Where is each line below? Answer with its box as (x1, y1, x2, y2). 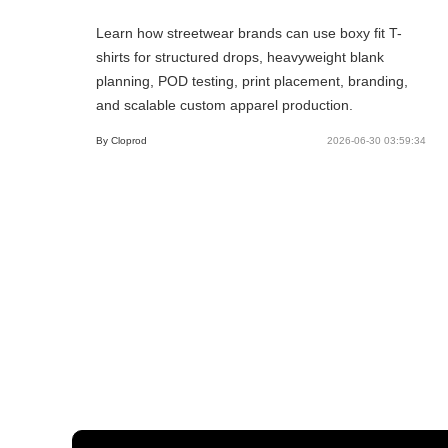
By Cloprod (96, 134, 147, 146)
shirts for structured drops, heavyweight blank (96, 48, 384, 65)
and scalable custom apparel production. (96, 96, 353, 113)
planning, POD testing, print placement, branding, (96, 72, 408, 89)
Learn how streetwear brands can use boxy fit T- (96, 24, 402, 41)
